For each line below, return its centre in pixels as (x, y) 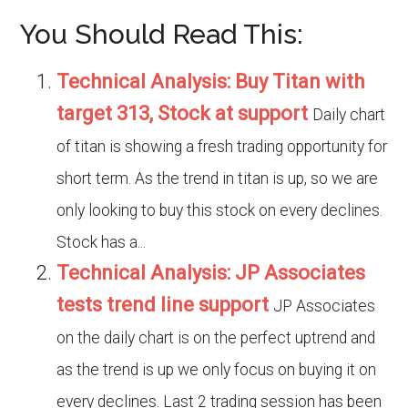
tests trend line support (163, 305)
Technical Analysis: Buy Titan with (211, 82)
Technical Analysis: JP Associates (211, 273)
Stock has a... (102, 242)
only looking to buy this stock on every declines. (220, 210)
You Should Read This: (162, 34)
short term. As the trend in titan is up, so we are (218, 178)
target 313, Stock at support (183, 113)
